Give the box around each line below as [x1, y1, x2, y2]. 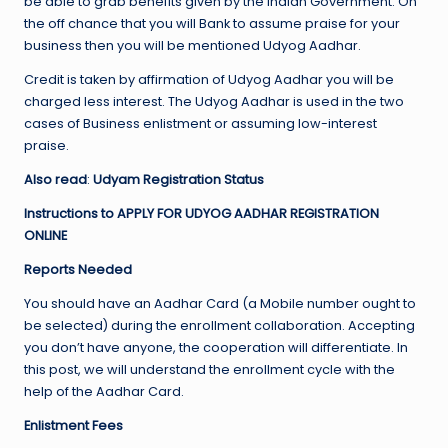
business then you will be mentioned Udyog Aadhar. [24, 37, 361, 55]
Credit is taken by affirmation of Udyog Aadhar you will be [24, 71, 394, 89]
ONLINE [24, 227, 67, 245]
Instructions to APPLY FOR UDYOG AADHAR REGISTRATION [24, 205, 379, 223]
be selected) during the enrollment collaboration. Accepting [24, 317, 415, 335]
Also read [24, 171, 87, 189]
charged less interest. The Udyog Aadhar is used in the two [24, 93, 404, 111]
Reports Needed [24, 261, 132, 279]
